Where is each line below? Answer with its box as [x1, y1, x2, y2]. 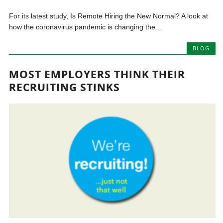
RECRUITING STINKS [9, 80, 120, 95]
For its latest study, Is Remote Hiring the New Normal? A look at [9, 12, 209, 20]
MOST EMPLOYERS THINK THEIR [9, 67, 186, 82]
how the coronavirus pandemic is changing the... [9, 23, 162, 31]
